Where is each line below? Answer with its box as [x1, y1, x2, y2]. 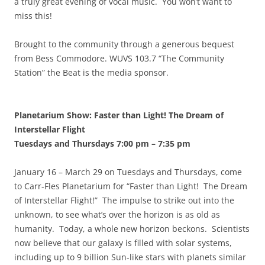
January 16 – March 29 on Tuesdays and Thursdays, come [14, 166, 242, 178]
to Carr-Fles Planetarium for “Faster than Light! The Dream [14, 180, 247, 192]
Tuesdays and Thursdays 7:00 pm [14, 138, 149, 150]
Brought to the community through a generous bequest [14, 38, 234, 50]
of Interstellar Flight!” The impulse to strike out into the [14, 195, 234, 206]
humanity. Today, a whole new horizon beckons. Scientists [14, 223, 250, 235]
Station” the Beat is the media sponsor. [14, 67, 169, 79]
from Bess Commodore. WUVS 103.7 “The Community [14, 53, 224, 64]
